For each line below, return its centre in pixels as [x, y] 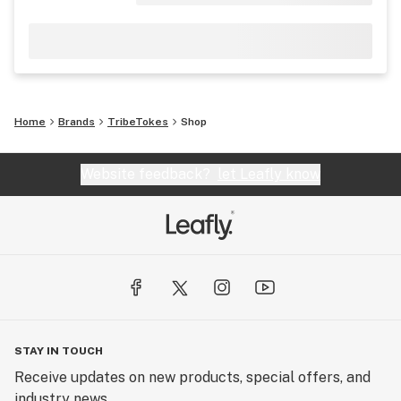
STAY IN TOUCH [59, 351]
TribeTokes [138, 122]
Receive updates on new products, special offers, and [192, 377]
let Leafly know [269, 174]
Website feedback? [149, 174]
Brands [77, 122]
